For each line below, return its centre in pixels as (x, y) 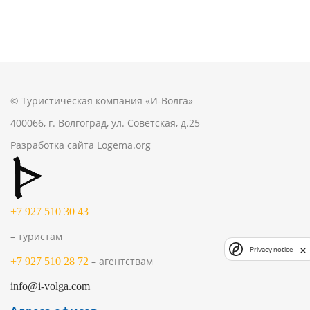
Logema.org (124, 145)
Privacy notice (271, 249)
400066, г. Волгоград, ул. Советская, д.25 (105, 123)
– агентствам (122, 262)
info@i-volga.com (50, 286)
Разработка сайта (54, 145)
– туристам (36, 237)
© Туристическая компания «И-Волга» (102, 101)
